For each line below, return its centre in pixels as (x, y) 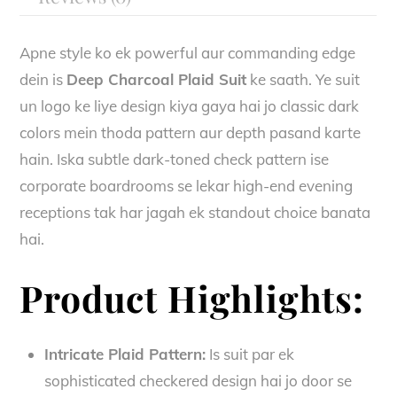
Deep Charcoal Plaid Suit (157, 80)
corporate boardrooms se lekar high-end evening (187, 186)
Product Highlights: (192, 297)
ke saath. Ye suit (304, 80)
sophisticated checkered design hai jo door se (198, 380)
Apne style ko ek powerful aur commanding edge (188, 53)
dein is (43, 80)
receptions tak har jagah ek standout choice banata (195, 213)
